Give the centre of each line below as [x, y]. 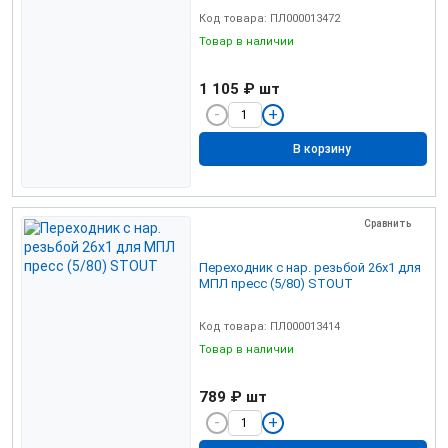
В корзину [322, 149]
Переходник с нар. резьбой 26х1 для [310, 267]
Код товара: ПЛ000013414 [269, 326]
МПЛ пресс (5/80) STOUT [276, 283]
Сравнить [387, 223]
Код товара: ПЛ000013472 [269, 18]
